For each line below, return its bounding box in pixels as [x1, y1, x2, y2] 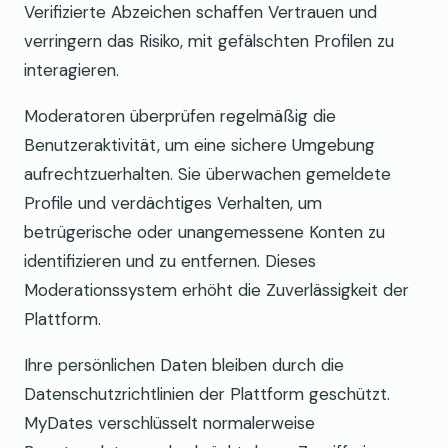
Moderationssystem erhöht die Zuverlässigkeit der [24, 278, 409, 301]
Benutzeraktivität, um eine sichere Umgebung [24, 133, 375, 156]
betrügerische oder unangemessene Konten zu [24, 220, 385, 243]
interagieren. [24, 58, 119, 81]
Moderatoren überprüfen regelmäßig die [24, 104, 336, 127]
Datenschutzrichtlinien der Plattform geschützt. [24, 382, 390, 405]
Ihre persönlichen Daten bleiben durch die [24, 353, 344, 376]
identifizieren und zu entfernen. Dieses [24, 249, 316, 272]
